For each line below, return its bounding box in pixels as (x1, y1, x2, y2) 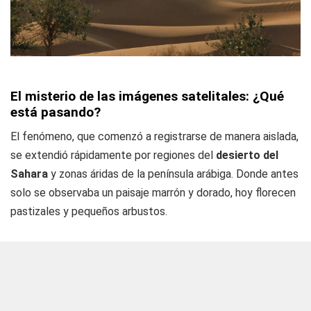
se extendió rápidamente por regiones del (10, 148, 216, 162)
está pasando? (10, 103, 101, 120)
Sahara (10, 167, 48, 180)
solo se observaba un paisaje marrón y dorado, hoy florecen (10, 185, 296, 199)
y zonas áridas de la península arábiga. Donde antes (48, 167, 299, 180)
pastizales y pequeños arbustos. (10, 204, 167, 218)
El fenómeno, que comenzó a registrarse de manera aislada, (10, 129, 299, 143)
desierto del (216, 148, 278, 162)
